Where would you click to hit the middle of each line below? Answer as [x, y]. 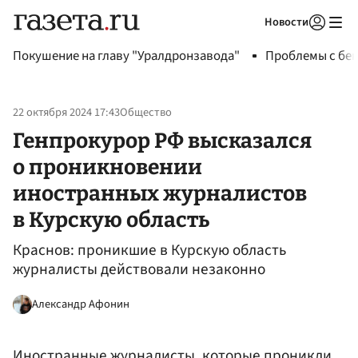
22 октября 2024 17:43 [66, 113]
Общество [146, 113]
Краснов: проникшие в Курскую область [149, 251]
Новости [286, 22]
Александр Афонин [81, 304]
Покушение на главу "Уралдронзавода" [126, 56]
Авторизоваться [252, 42]
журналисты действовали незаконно [139, 270]
